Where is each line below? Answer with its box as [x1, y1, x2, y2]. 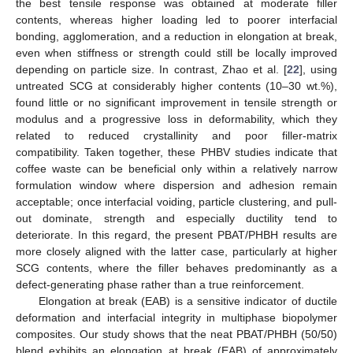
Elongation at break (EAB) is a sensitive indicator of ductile [38, 294, 337, 307]
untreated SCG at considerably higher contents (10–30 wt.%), [16, 79, 337, 92]
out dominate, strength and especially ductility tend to [16, 211, 337, 225]
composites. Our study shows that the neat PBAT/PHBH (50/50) [16, 327, 337, 340]
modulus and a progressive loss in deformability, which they [16, 112, 337, 125]
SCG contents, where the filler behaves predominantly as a [16, 261, 337, 274]
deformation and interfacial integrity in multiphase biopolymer [16, 310, 337, 324]
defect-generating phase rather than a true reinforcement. [16, 277, 304, 291]
